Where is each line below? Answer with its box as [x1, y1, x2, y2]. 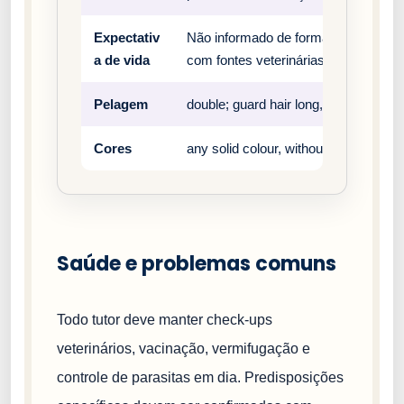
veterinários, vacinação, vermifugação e [57, 340, 310, 356]
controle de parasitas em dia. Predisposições [57, 369, 344, 385]
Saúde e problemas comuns [57, 249, 336, 278]
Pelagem [94, 96, 148, 112]
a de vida [94, 51, 150, 68]
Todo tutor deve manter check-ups [57, 311, 272, 327]
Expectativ [94, 29, 160, 45]
